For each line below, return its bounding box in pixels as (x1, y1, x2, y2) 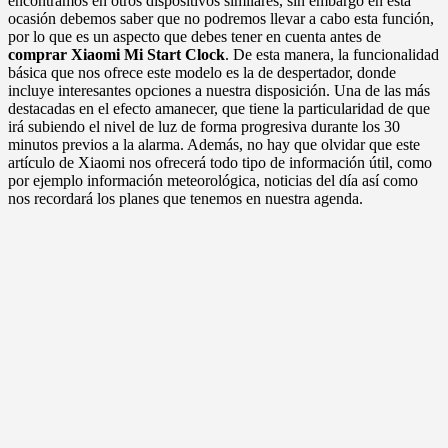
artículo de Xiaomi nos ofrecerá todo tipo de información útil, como (8, 154, 432, 172)
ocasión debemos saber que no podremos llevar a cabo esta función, (8, 10, 434, 28)
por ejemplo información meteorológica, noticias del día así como (8, 172, 418, 190)
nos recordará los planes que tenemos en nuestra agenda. (8, 190, 363, 208)
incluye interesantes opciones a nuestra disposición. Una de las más (8, 82, 430, 100)
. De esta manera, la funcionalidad (225, 46, 439, 64)
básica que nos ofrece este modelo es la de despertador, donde (8, 64, 396, 82)
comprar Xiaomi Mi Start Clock (8, 46, 225, 64)
